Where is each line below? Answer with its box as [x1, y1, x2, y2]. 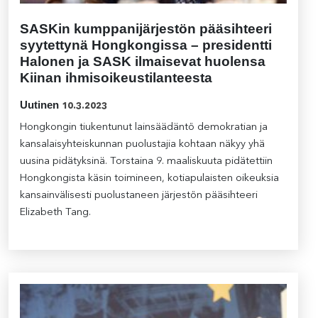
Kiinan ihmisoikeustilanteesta [20, 70, 212, 86]
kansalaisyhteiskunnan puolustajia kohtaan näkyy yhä [20, 139, 265, 150]
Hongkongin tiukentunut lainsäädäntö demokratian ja [20, 122, 268, 133]
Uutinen [20, 99, 59, 111]
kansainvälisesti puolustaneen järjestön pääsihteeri [20, 190, 258, 202]
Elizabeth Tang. [20, 207, 91, 219]
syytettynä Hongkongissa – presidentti [20, 38, 272, 53]
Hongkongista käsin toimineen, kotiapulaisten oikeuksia [20, 173, 279, 185]
